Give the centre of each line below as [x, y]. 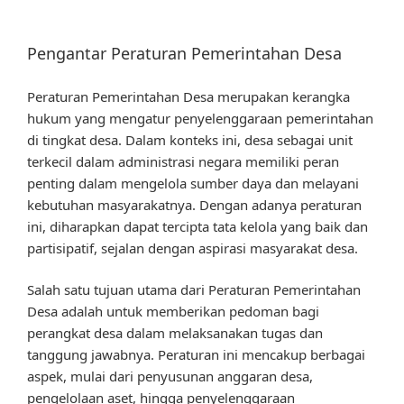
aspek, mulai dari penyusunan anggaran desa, [170, 376]
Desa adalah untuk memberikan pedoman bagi [173, 312]
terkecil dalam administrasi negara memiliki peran [183, 161]
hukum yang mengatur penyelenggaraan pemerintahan [200, 118]
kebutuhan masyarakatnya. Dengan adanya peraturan [194, 204]
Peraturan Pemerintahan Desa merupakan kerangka [188, 96]
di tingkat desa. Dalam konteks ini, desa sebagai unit [190, 139]
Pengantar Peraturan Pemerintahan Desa [184, 54]
